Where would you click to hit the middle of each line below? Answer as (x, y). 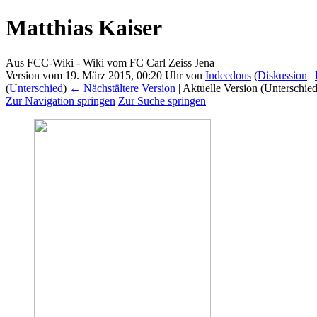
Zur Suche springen (162, 100)
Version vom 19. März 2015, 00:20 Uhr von (105, 75)
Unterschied (36, 88)
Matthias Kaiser (84, 28)
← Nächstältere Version (122, 88)
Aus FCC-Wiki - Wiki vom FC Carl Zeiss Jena (110, 62)
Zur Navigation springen (60, 100)
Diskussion (282, 75)
